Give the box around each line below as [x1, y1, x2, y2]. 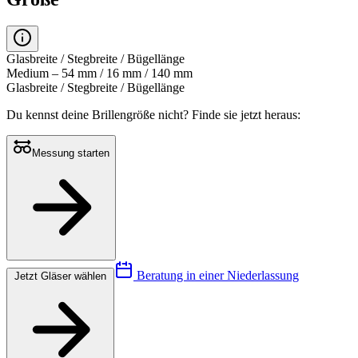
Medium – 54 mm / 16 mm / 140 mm [6, 66, 193, 81]
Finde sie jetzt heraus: [192, 108, 300, 122]
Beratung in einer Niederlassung [133, 268, 299, 283]
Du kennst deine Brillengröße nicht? [6, 108, 192, 122]
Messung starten [32, 147, 109, 160]
